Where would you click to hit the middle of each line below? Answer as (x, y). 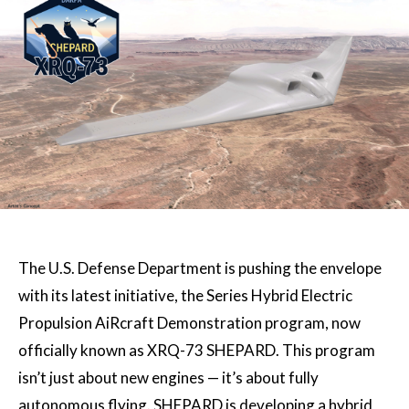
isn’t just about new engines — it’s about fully (168, 378)
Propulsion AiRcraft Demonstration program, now (189, 323)
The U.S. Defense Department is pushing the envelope (200, 268)
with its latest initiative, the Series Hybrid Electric (185, 295)
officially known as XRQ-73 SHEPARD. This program (197, 350)
